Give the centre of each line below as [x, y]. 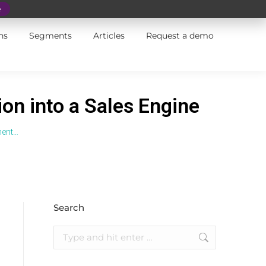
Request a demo [180, 36]
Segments [50, 36]
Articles [109, 36]
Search [69, 208]
